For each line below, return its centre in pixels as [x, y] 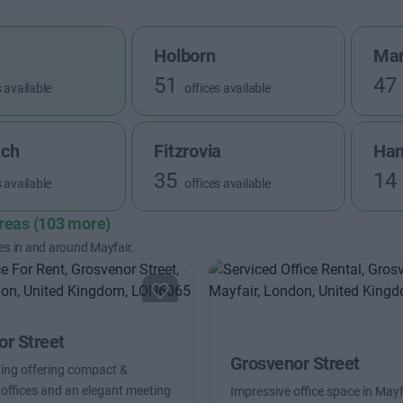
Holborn [185, 56]
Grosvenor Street [295, 363]
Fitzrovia [188, 151]
